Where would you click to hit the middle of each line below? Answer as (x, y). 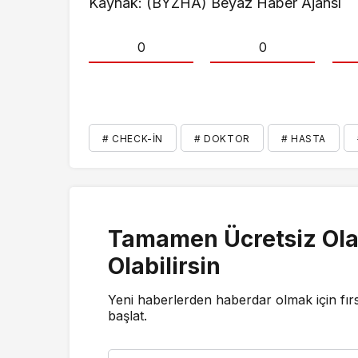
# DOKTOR (222, 138)
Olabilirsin (164, 266)
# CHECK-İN (133, 138)
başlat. (127, 315)
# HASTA (304, 138)
